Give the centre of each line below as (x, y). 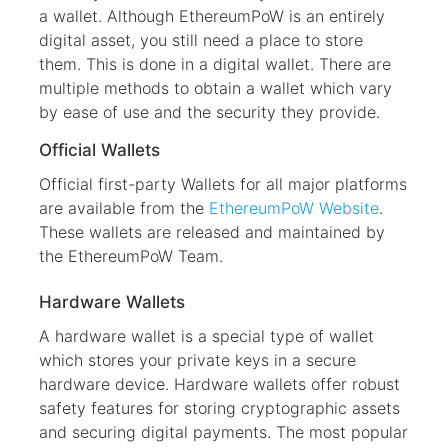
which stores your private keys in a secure (197, 359)
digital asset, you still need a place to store (201, 39)
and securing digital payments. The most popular (223, 431)
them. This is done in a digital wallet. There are (215, 63)
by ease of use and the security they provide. (209, 111)
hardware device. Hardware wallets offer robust (219, 383)
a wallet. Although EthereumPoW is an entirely (212, 15)
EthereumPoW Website (294, 207)
